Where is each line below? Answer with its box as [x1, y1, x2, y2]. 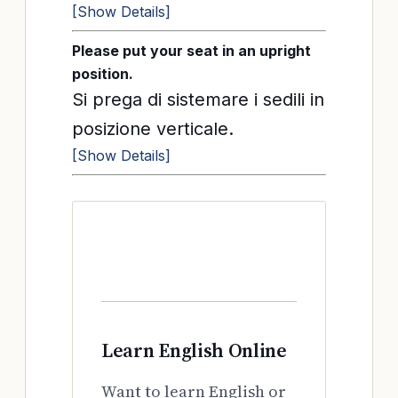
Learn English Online [101, 337, 287, 363]
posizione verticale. [72, 118, 234, 139]
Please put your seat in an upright [72, 42, 311, 60]
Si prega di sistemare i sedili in [72, 89, 324, 110]
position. [72, 65, 133, 83]
